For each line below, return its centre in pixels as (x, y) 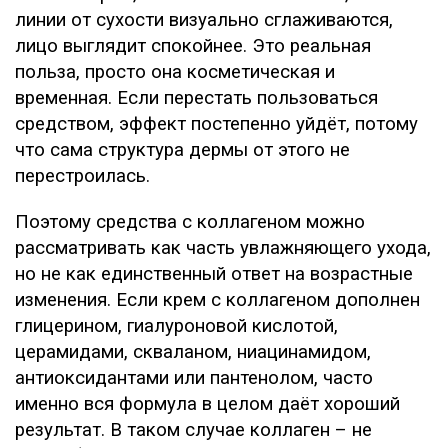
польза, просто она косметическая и (175, 71)
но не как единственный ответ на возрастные (214, 273)
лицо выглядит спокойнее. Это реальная (193, 45)
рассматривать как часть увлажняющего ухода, (223, 247)
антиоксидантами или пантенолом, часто (194, 377)
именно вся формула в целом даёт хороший (207, 403)
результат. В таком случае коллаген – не (193, 429)
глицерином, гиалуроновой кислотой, (176, 325)
